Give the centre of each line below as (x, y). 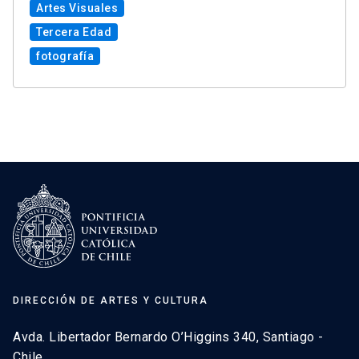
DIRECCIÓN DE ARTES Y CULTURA (111, 300)
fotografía (65, 56)
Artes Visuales (77, 8)
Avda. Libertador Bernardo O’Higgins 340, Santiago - (168, 337)
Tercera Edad (74, 32)
